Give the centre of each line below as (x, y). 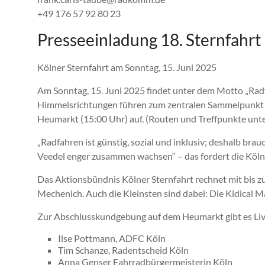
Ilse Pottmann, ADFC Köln (112, 238)
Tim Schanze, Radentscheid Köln (123, 250)
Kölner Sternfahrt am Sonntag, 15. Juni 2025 (127, 67)
